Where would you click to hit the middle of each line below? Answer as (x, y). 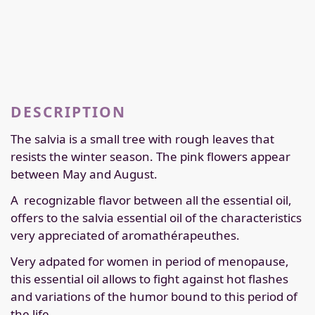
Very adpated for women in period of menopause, (150, 262)
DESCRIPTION (68, 112)
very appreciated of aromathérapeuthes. (125, 236)
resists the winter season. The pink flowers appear (150, 157)
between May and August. (84, 174)
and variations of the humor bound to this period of (154, 297)
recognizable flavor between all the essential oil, (158, 200)
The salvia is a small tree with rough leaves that (142, 139)
